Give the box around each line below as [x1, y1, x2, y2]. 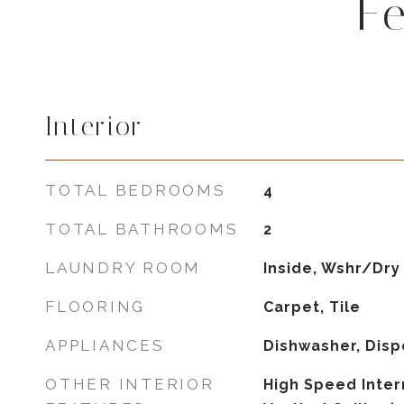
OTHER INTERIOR [45, 375, 215, 393]
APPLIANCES [45, 336, 165, 354]
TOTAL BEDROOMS [45, 181, 226, 199]
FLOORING [45, 298, 145, 316]
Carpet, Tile [262, 298, 361, 316]
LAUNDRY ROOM [45, 259, 201, 277]
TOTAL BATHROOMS [45, 220, 239, 238]
